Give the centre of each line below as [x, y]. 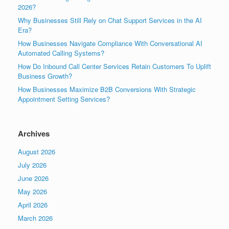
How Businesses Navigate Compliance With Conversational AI [110, 43]
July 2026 [32, 165]
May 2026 [32, 191]
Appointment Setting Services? [64, 99]
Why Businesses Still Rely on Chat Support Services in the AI [110, 20]
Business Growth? [45, 76]
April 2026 [33, 204]
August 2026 [37, 151]
